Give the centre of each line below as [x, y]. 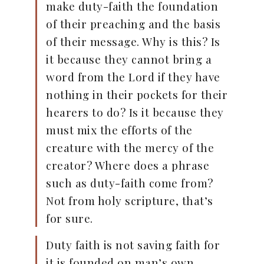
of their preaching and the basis [133, 24]
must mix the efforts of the [119, 130]
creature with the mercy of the [130, 148]
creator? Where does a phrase [128, 165]
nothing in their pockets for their [137, 95]
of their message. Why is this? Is [133, 42]
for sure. [70, 218]
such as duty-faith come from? [130, 183]
